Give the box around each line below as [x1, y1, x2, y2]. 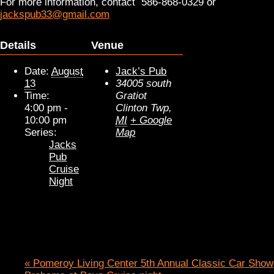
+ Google [130, 114, 172, 127]
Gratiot [116, 90, 147, 102]
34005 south [116, 78, 172, 90]
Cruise [49, 163, 79, 176]
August [51, 65, 83, 78]
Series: [24, 127, 57, 139]
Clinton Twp [116, 102, 169, 114]
